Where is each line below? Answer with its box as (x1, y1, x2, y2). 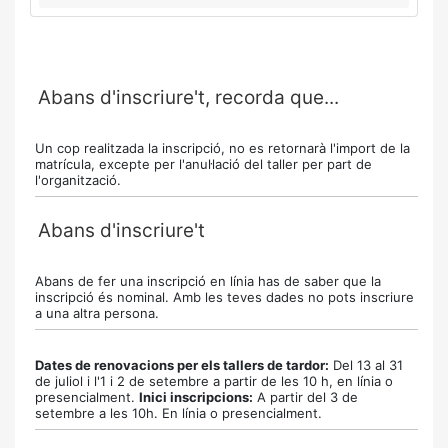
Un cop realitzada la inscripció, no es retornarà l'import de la (35, 140, 410, 156)
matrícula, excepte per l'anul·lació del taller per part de (35, 156, 372, 172)
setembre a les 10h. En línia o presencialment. (35, 405, 322, 421)
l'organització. (35, 172, 121, 188)
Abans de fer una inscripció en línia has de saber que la (35, 273, 381, 289)
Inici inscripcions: (139, 389, 253, 405)
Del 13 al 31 (329, 357, 403, 373)
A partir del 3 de (253, 389, 358, 405)
